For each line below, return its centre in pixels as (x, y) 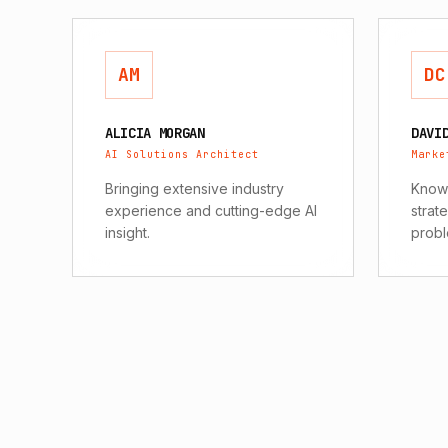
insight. (127, 232)
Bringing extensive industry (194, 188)
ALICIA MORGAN (155, 133)
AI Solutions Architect (182, 154)
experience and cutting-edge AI (211, 210)
